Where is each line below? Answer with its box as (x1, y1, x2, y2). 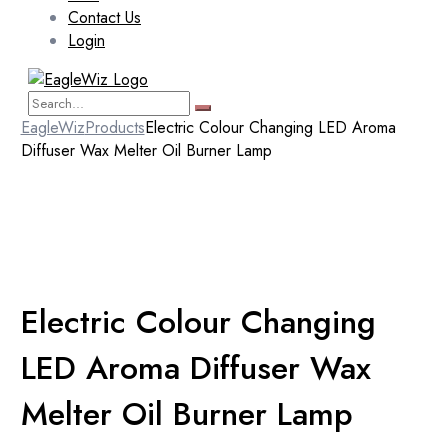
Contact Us (68, 6, 141, 30)
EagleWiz (20, 116, 85, 140)
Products (84, 116, 145, 140)
